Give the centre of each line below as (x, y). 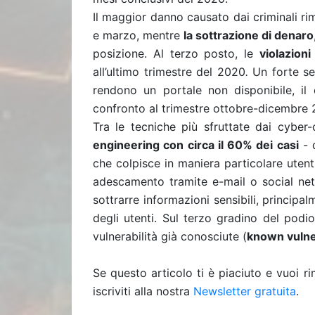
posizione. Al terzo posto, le (176, 53)
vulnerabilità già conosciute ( (170, 236)
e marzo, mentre (139, 35)
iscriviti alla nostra (143, 291)
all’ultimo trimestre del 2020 (169, 72)
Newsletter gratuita (245, 291)
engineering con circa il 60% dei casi (196, 145)
